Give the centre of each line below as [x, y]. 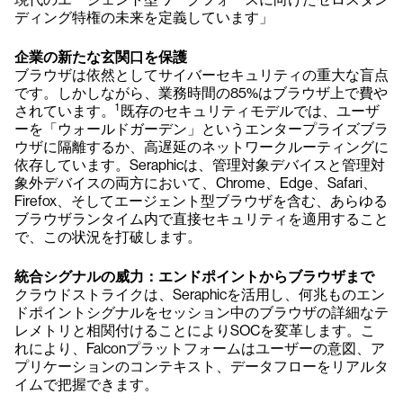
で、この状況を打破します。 [108, 237]
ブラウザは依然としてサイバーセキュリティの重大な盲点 [201, 75]
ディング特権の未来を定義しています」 [144, 18]
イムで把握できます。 [86, 385]
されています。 [65, 111]
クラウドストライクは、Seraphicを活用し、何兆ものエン [200, 295]
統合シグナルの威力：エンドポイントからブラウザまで [194, 277]
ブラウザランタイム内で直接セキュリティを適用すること [201, 219]
